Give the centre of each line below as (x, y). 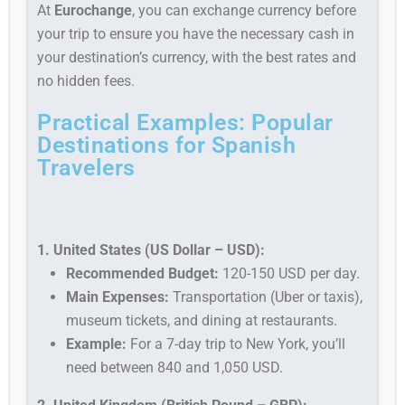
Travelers (86, 167)
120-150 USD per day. (290, 273)
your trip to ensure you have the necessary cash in (196, 33)
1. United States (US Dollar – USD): (151, 250)
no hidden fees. (86, 80)
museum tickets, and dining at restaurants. (202, 320)
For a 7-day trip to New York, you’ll (236, 344)
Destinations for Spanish (167, 145)
